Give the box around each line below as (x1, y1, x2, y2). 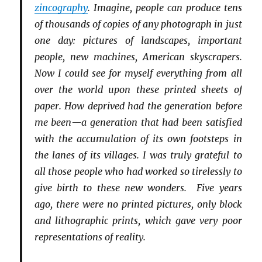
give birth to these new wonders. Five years (34, 182, 242, 194)
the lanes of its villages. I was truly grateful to (34, 149, 242, 161)
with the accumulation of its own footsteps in (34, 133, 242, 145)
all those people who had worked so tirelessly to (34, 166, 242, 178)
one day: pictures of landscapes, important (34, 35, 242, 47)
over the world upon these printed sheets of (34, 84, 242, 96)
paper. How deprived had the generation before (34, 100, 242, 112)
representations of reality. (34, 231, 146, 243)
